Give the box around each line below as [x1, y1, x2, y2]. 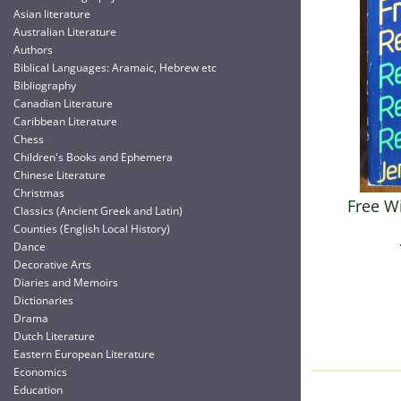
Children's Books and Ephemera [13, 149, 173, 165]
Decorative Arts [13, 257, 91, 272]
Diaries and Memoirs [13, 275, 118, 290]
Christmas [13, 185, 64, 200]
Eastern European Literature [13, 346, 155, 362]
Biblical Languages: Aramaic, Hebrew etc [13, 60, 217, 75]
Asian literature [13, 6, 90, 21]
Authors [13, 42, 53, 57]
